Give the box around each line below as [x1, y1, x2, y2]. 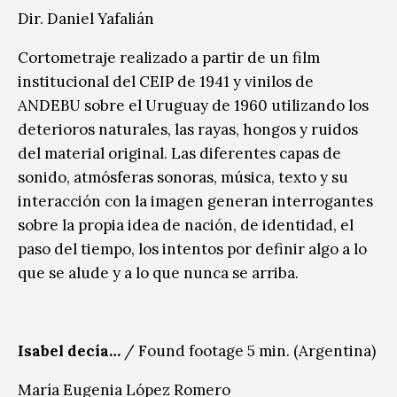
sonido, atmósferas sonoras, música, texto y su [18, 167, 348, 187]
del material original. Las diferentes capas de [18, 143, 341, 163]
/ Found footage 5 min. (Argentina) [121, 340, 376, 361]
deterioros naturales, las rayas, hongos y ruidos [18, 119, 358, 139]
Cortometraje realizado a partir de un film [18, 47, 320, 67]
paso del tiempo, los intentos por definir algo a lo [18, 238, 367, 259]
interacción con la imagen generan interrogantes [18, 191, 373, 211]
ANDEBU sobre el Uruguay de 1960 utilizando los [18, 95, 369, 115]
